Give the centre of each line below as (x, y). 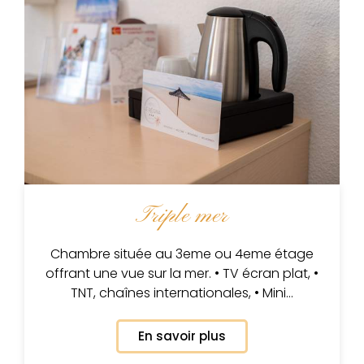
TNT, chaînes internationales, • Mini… (182, 292)
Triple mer (182, 216)
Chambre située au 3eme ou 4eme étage (182, 253)
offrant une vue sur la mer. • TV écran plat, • (182, 273)
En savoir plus (182, 336)
